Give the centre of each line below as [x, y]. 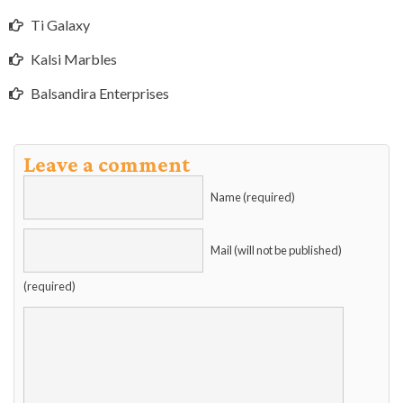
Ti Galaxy [60, 25]
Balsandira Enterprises [100, 94]
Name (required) [253, 197]
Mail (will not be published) [276, 251]
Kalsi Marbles [74, 59]
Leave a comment [107, 165]
